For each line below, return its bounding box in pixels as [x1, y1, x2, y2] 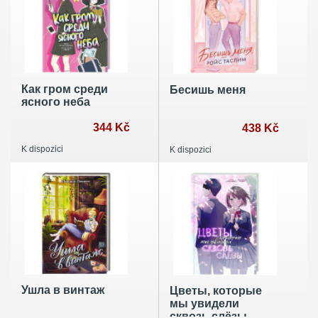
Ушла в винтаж [21, 284, 104, 297]
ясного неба [21, 95, 90, 108]
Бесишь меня [169, 83, 246, 96]
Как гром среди [21, 82, 108, 95]
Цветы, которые [169, 285, 262, 297]
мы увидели [169, 297, 239, 310]
